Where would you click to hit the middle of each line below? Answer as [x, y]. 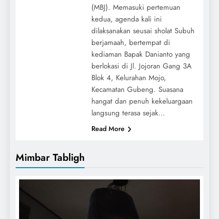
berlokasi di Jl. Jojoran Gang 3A [141, 66]
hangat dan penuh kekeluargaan [142, 101]
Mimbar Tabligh [50, 158]
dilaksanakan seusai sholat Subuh [143, 31]
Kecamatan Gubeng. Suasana [137, 90]
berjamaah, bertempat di [131, 43]
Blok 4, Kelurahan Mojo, [129, 78]
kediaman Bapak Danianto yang [141, 55]
